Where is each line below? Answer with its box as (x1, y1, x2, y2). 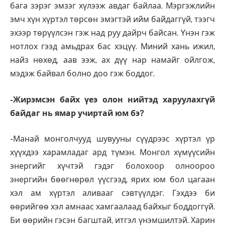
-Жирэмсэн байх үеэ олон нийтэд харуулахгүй (10, 94, 215, 104)
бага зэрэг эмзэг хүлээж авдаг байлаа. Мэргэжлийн (10, 1, 215, 11)
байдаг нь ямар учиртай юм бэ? (10, 108, 144, 118)
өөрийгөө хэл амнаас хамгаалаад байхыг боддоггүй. (10, 202, 215, 212)
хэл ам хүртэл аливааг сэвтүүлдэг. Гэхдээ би (10, 188, 215, 198)
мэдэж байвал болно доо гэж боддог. (10, 69, 155, 79)
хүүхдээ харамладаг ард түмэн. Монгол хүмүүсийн (10, 148, 215, 158)
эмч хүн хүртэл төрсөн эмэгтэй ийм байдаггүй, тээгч (10, 15, 215, 25)
